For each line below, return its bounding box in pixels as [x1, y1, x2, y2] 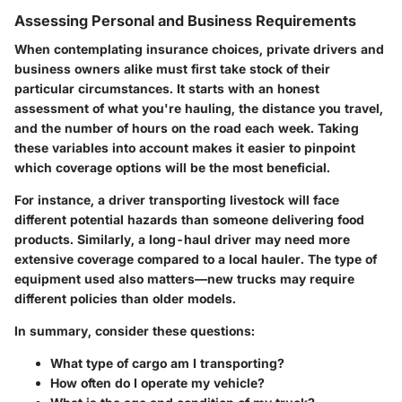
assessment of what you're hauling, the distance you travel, [14, 100, 383, 116]
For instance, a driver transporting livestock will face [14, 191, 339, 207]
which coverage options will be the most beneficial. [14, 159, 330, 175]
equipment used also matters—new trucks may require [14, 270, 354, 286]
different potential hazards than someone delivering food [14, 211, 364, 227]
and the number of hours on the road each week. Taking [14, 119, 359, 135]
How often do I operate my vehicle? [50, 374, 265, 390]
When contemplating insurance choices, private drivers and [14, 40, 384, 57]
